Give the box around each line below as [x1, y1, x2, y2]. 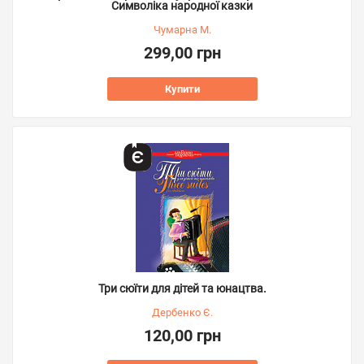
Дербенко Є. [151, 306, 213, 318]
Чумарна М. [153, 24, 211, 36]
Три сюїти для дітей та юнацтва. [97, 282, 266, 295]
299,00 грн [143, 43, 221, 63]
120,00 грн [143, 326, 221, 345]
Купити [164, 83, 200, 95]
